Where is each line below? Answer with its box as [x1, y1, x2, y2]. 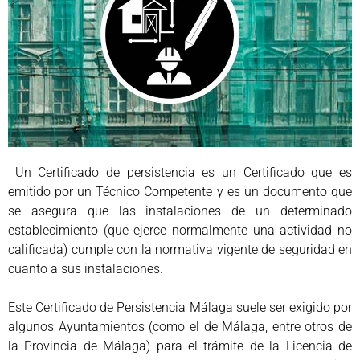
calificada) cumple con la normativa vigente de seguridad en [8, 241, 352, 257]
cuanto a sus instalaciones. [8, 260, 163, 276]
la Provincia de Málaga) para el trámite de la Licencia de [8, 337, 352, 354]
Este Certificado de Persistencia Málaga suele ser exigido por [8, 299, 352, 315]
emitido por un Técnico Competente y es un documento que [8, 183, 352, 199]
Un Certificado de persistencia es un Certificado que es [8, 164, 352, 180]
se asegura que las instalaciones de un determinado [8, 202, 352, 219]
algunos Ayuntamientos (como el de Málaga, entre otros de [8, 318, 352, 334]
